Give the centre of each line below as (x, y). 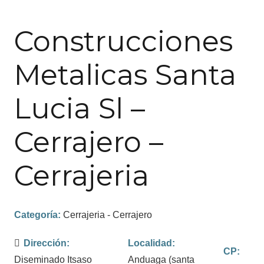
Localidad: (152, 243)
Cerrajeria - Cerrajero (108, 214)
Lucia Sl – (80, 108)
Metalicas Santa (125, 75)
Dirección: (47, 243)
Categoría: (39, 214)
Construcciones (123, 41)
